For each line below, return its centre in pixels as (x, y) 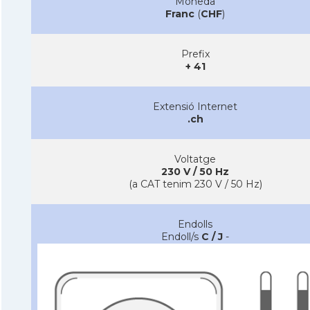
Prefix (195, 54)
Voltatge (195, 159)
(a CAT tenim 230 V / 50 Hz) (195, 184)
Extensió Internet (195, 106)
